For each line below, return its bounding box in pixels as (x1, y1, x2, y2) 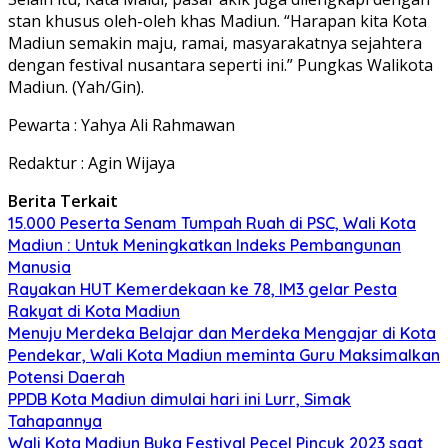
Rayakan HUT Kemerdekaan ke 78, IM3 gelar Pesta (8, 278, 397, 299)
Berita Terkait (8, 189, 118, 212)
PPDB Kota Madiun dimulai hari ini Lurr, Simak (8, 388, 351, 409)
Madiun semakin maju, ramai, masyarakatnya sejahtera (8, 31, 422, 54)
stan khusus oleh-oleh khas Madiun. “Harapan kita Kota (8, 9, 427, 32)
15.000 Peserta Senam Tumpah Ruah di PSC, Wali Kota (8, 212, 416, 233)
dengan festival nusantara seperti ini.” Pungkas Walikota (8, 53, 433, 76)
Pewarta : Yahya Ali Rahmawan (8, 113, 235, 136)
